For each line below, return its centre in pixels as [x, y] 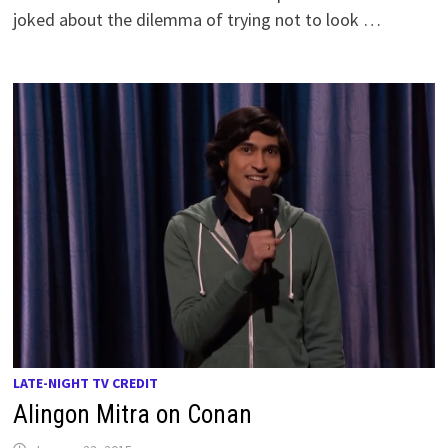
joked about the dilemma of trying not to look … [197, 20]
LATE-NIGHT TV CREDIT [86, 382]
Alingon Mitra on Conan [133, 414]
